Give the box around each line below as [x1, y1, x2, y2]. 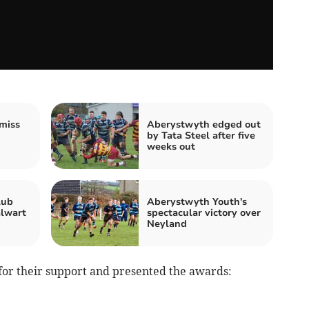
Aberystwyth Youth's [147, 195, 247, 208]
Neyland [147, 217, 187, 230]
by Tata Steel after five [147, 128, 255, 142]
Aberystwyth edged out [147, 117, 261, 131]
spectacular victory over [147, 206, 261, 219]
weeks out [147, 139, 195, 153]
